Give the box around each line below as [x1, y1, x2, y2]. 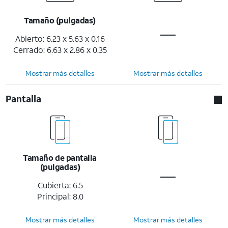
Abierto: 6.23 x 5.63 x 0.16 [15, 33, 105, 44]
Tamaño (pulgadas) [24, 14, 96, 25]
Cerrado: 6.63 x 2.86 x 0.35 [13, 44, 107, 55]
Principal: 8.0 [37, 190, 83, 202]
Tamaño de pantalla [23, 152, 97, 163]
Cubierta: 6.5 [37, 179, 83, 190]
